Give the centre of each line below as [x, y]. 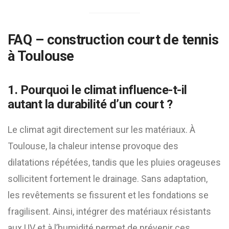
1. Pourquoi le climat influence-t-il [97, 90]
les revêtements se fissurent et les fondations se [108, 195]
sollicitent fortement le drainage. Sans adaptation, [108, 179]
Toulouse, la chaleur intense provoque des [93, 146]
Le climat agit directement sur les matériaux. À [101, 130]
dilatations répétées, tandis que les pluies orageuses [114, 162]
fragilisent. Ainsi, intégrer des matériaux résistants [109, 211]
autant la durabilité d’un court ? [90, 104]
